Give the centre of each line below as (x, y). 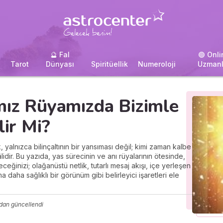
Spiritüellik (109, 64)
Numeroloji (157, 64)
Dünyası (60, 64)
